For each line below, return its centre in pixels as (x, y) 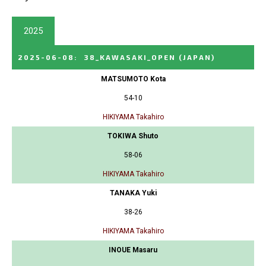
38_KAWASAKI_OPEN (130, 57)
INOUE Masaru (133, 250)
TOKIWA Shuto (133, 136)
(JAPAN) (197, 57)
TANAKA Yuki (133, 193)
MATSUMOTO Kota (133, 79)
